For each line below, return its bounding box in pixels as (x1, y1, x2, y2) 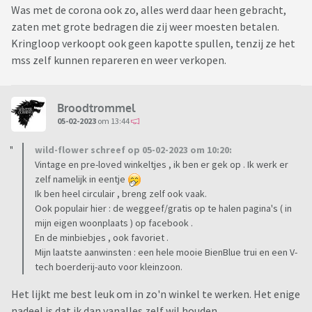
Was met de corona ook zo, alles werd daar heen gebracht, (11, 3, 286, 17)
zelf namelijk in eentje (35, 173, 127, 186)
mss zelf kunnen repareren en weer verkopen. (11, 53, 228, 68)
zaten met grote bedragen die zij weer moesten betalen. (11, 19, 279, 34)
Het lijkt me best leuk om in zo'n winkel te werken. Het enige (11, 287, 300, 302)
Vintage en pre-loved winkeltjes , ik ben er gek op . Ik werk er (35, 158, 288, 171)
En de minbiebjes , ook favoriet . (35, 231, 169, 244)
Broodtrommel (57, 100, 135, 115)
